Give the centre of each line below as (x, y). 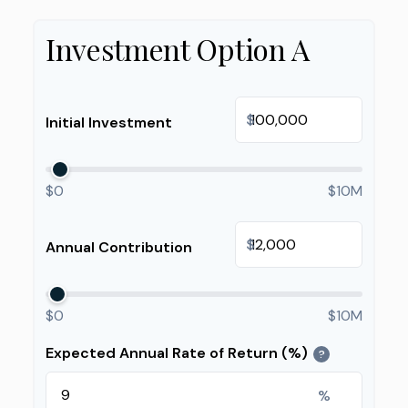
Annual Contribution (119, 247)
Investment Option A (178, 49)
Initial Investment (109, 122)
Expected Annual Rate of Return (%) (177, 353)
